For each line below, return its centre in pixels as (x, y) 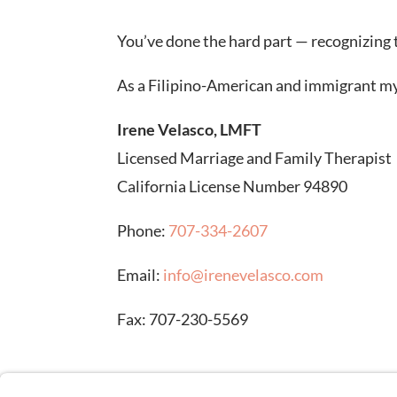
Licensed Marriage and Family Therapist (254, 158)
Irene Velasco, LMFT (189, 130)
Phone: (143, 231)
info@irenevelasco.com (243, 275)
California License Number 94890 (232, 187)
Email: (140, 275)
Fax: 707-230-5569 (183, 319)
